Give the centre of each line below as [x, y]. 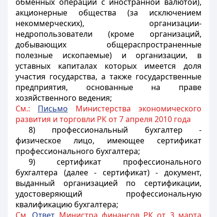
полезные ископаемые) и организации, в [108, 55]
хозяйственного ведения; [64, 98]
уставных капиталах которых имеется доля [108, 66]
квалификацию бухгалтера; [67, 204]
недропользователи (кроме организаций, [108, 34]
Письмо [53, 108]
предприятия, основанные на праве [108, 87]
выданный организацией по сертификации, [108, 183]
